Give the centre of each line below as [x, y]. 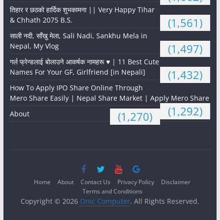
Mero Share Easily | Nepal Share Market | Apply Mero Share [109, 98]
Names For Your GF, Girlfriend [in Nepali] [77, 72]
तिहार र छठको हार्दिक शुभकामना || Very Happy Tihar [82, 10]
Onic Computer [105, 201]
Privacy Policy [136, 182]
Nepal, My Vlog [34, 46]
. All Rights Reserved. [165, 201]
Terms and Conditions [112, 192]
